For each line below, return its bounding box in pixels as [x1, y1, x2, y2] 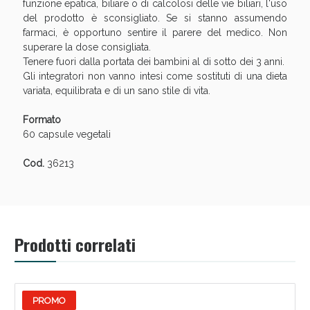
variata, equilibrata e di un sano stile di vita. [22, 85, 210, 97]
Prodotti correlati [14, 232, 136, 257]
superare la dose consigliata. [22, 42, 151, 53]
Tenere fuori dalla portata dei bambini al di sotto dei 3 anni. [22, 56, 284, 68]
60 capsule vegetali [22, 129, 111, 140]
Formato [22, 114, 61, 126]
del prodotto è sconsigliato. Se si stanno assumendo [22, 12, 288, 24]
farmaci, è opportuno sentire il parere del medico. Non [22, 27, 288, 39]
